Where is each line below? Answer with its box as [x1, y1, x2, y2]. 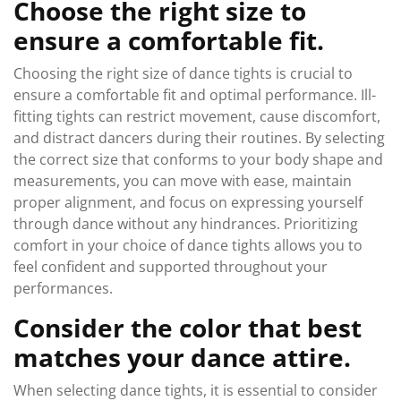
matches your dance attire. [13, 340, 351, 374]
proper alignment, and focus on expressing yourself [13, 192, 363, 212]
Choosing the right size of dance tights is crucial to [13, 64, 353, 83]
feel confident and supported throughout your [13, 257, 328, 277]
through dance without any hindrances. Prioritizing [13, 214, 358, 234]
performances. [13, 278, 113, 298]
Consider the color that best [13, 311, 362, 345]
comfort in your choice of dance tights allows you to [13, 235, 363, 255]
